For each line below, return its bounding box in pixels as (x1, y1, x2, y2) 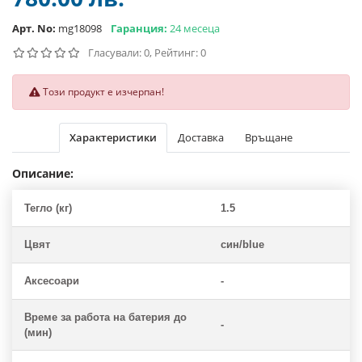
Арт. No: (12, 21, 56, 36)
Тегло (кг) (24, 202, 72, 215)
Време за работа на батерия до (24, 311, 187, 324)
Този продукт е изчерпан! (40, 85, 164, 99)
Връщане (245, 130, 293, 145)
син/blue (221, 238, 264, 251)
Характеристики (69, 130, 157, 145)
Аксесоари (24, 275, 79, 288)
